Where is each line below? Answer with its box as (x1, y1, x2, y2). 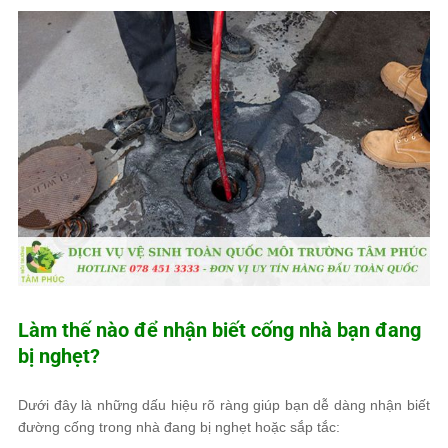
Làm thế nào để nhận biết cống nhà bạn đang (18, 318, 421, 342)
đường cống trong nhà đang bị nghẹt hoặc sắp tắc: (18, 419, 340, 435)
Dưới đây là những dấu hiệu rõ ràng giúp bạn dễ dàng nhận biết (18, 397, 430, 413)
